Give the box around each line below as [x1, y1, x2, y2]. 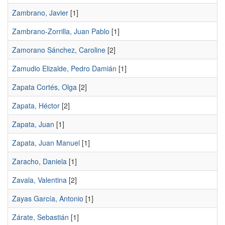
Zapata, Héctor [12, 100, 60, 110]
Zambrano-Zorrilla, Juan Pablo [12, 26, 109, 36]
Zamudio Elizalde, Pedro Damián [12, 63, 117, 73]
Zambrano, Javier [12, 8, 68, 18]
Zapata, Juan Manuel [12, 138, 80, 148]
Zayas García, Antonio [12, 193, 83, 203]
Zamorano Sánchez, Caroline [12, 45, 105, 55]
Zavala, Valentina [12, 175, 67, 185]
